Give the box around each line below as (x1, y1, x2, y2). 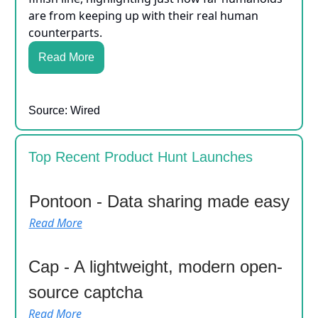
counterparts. (28, 25, 102, 41)
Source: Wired (28, 104, 100, 117)
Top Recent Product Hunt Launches (28, 149, 253, 165)
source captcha (28, 283, 143, 302)
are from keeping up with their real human (28, 8, 258, 24)
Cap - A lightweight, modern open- (28, 257, 283, 277)
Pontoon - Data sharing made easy (28, 192, 290, 212)
